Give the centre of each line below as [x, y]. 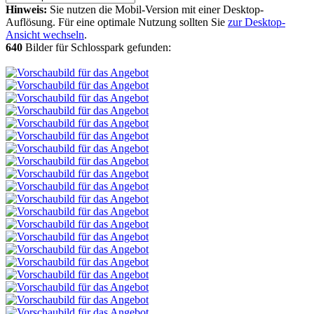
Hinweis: [26, 9]
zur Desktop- [257, 22]
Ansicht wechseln [45, 35]
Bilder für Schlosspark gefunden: [97, 47]
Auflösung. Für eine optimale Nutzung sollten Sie [117, 22]
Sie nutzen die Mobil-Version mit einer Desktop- [155, 9]
